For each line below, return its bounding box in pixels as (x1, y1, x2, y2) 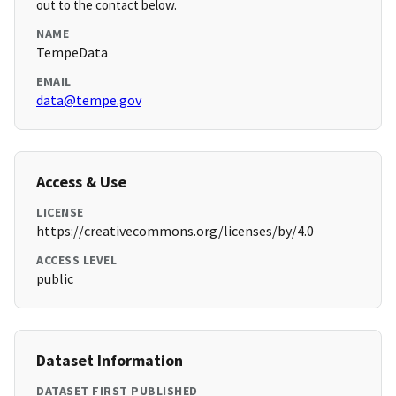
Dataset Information (36, 350, 183, 371)
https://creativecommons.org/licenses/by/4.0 (36, 222, 314, 240)
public (36, 270, 73, 288)
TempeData (36, 43, 108, 62)
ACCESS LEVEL (36, 252, 117, 269)
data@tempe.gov (36, 91, 141, 110)
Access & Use (36, 171, 126, 193)
